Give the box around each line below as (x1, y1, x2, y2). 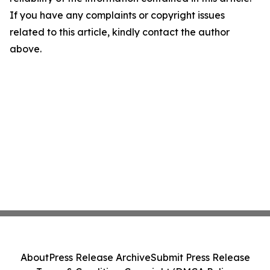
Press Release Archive (48, 251, 151, 263)
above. (10, 43, 42, 55)
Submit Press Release (150, 251, 250, 263)
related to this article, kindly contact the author (10, 26, 230, 38)
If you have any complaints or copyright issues (10, 9, 225, 21)
